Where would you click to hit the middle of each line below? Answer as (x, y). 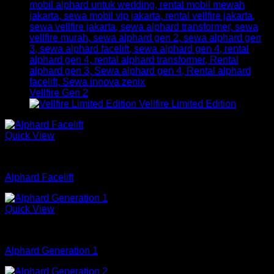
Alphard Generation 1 (51, 250)
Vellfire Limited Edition (187, 104)
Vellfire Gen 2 (59, 93)
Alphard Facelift (39, 177)
